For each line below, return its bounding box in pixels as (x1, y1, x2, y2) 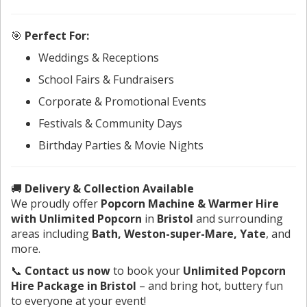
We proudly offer (11, 195, 101, 211)
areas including (11, 225, 92, 241)
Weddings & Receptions (38, 49, 159, 65)
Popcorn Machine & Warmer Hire (101, 195, 279, 211)
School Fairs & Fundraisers (38, 71, 174, 87)
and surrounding (193, 210, 283, 226)
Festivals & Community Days (38, 115, 182, 131)
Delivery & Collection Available (25, 180, 194, 196)
